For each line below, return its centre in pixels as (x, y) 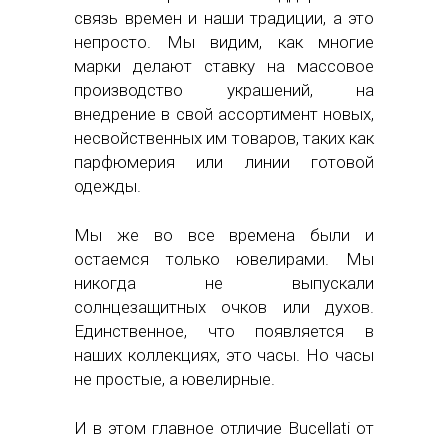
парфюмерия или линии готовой (224, 162)
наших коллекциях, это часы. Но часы (224, 355)
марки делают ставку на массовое (224, 66)
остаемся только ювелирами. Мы (224, 259)
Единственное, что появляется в (224, 331)
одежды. (107, 186)
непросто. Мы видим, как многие (224, 42)
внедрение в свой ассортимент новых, (224, 114)
